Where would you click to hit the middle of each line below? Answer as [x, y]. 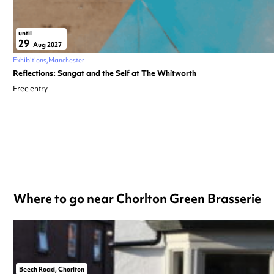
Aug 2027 [47, 44]
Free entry [30, 88]
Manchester [66, 60]
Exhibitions [30, 60]
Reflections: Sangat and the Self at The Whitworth [105, 73]
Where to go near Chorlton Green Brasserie [137, 198]
